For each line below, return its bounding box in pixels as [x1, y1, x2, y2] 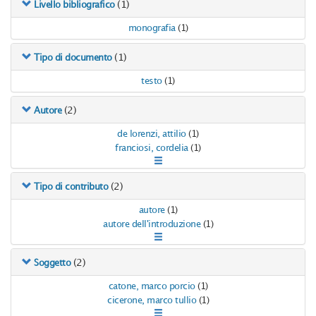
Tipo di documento [34, 54, 112, 63]
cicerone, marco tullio [107, 296, 196, 305]
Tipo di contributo [34, 183, 108, 192]
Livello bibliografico [34, 1, 115, 10]
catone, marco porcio [108, 282, 195, 291]
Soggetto [34, 260, 71, 268]
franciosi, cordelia [115, 144, 188, 153]
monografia [128, 24, 176, 33]
